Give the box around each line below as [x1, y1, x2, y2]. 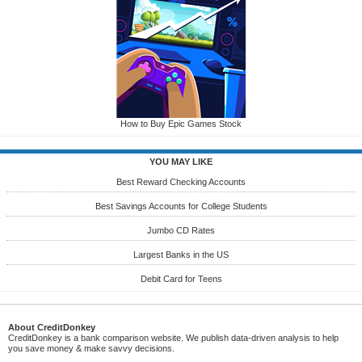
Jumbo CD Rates [147, 225, 215, 236]
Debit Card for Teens [140, 274, 222, 284]
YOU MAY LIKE [149, 157, 213, 167]
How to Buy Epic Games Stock [120, 119, 242, 129]
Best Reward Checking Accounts [116, 177, 246, 187]
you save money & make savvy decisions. [8, 343, 175, 353]
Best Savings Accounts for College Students [95, 201, 267, 212]
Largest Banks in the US [133, 250, 229, 260]
